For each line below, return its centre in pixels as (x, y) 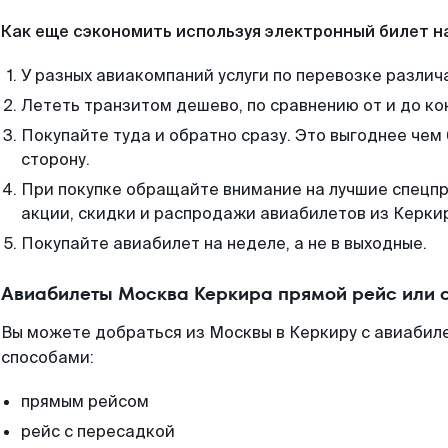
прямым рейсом (85, 401)
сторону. (55, 159)
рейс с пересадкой (98, 431)
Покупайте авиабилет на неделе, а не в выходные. (224, 243)
